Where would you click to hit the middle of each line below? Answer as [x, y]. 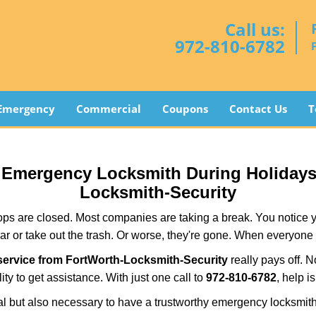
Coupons [185, 109]
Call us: [255, 29]
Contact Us [258, 109]
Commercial [108, 109]
